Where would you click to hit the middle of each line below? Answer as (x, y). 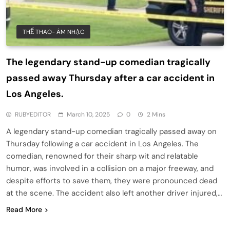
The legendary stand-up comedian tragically (108, 62)
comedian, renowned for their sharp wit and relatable (102, 156)
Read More (24, 209)
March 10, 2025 (88, 114)
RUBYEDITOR (33, 114)
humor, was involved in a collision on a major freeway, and (110, 168)
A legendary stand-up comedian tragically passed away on (111, 131)
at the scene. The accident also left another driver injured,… (114, 193)
